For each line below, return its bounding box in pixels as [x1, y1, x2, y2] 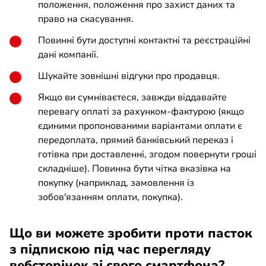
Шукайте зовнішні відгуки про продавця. [38, 69, 220, 83]
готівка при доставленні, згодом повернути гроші [38, 148, 256, 161]
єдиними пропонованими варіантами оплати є [38, 119, 242, 132]
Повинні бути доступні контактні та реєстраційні [38, 34, 251, 47]
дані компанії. [38, 48, 99, 61]
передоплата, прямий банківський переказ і [38, 134, 233, 147]
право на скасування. [38, 12, 134, 26]
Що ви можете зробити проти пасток [9, 224, 252, 242]
